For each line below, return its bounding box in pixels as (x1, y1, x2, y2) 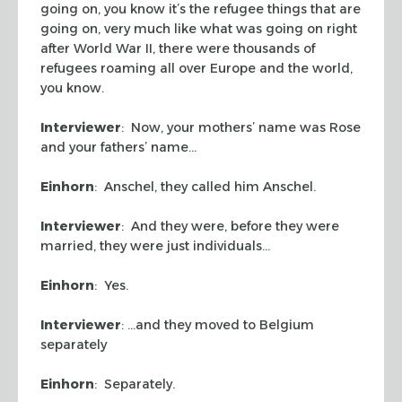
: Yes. (94, 276, 128, 293)
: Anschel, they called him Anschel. (94, 178, 316, 195)
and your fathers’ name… (40, 138, 197, 155)
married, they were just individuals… (40, 237, 270, 254)
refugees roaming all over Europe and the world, (40, 59, 353, 76)
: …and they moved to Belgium (121, 316, 314, 333)
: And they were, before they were (121, 217, 339, 234)
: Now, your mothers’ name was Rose (121, 118, 361, 135)
